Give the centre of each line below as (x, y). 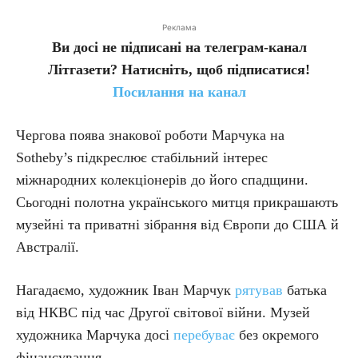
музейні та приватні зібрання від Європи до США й (177, 224)
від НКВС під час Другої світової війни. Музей (163, 312)
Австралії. (48, 247)
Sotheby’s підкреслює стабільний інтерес (142, 157)
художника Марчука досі (95, 334)
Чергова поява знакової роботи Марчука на (150, 135)
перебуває (204, 334)
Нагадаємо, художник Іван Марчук (125, 290)
